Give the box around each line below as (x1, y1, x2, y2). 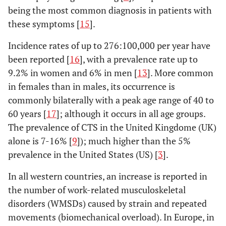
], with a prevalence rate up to (80, 53, 198, 65)
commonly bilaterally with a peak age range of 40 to (8, 94, 214, 106)
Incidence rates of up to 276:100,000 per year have (8, 39, 210, 51)
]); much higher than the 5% (77, 135, 191, 147)
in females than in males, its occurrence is (8, 80, 175, 92)
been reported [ (8, 53, 70, 65)
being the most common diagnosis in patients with (8, 4, 212, 16)
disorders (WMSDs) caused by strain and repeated (8, 197, 207, 209)
